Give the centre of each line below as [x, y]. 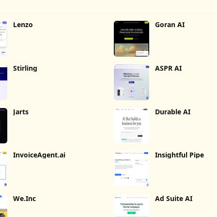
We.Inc [25, 199]
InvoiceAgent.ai [39, 155]
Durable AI [173, 111]
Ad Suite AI [174, 199]
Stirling [25, 68]
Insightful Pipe [180, 155]
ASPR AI [169, 68]
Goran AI [170, 24]
